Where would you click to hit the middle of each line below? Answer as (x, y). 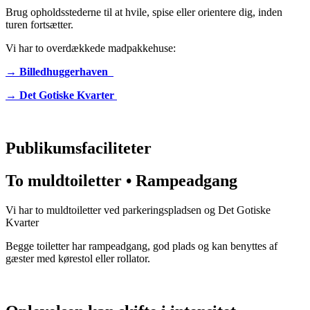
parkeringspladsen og (169, 210)
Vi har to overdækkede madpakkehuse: (91, 48)
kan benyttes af (245, 246)
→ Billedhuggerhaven (60, 72)
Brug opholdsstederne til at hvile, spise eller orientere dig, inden (144, 12)
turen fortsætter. (39, 25)
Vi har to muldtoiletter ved (63, 210)
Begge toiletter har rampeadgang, (79, 246)
